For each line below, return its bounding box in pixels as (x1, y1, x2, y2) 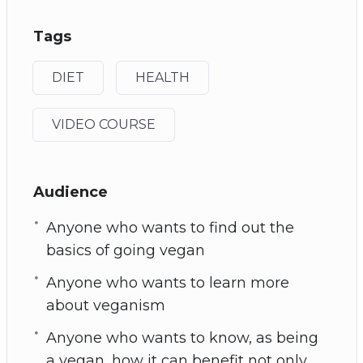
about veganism (45, 296, 165, 314)
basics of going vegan (45, 241, 205, 259)
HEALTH (135, 69, 190, 85)
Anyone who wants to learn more (45, 273, 289, 292)
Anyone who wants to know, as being (45, 328, 318, 347)
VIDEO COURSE (51, 116, 156, 132)
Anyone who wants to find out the (45, 218, 294, 237)
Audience (32, 182, 108, 201)
